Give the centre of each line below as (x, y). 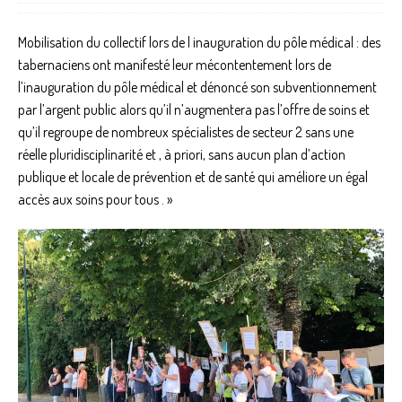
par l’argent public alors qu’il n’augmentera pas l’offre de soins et (194, 110)
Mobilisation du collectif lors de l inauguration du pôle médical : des (199, 43)
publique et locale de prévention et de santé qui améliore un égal (193, 177)
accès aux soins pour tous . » (95, 200)
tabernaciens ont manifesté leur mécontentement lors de (175, 65)
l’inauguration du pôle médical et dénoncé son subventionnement (197, 87)
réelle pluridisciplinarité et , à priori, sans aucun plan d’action (182, 155)
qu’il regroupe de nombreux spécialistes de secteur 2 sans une (186, 132)
